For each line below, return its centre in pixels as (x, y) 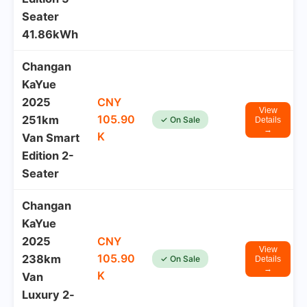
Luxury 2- (48, 295)
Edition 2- (48, 156)
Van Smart (51, 138)
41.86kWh (50, 34)
